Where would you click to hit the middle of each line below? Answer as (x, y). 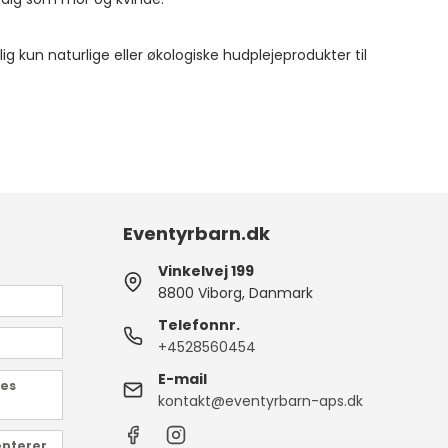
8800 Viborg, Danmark (236, 292)
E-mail (183, 378)
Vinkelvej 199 (206, 270)
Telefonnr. (199, 324)
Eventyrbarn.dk (197, 233)
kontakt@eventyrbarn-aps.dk (261, 400)
